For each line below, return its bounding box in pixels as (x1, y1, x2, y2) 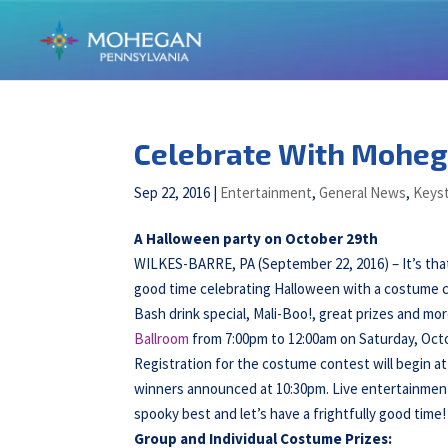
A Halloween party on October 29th (134, 229, 379, 248)
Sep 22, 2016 (134, 183, 211, 202)
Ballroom (134, 329, 190, 348)
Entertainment (220, 183, 313, 202)
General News (319, 183, 407, 202)
